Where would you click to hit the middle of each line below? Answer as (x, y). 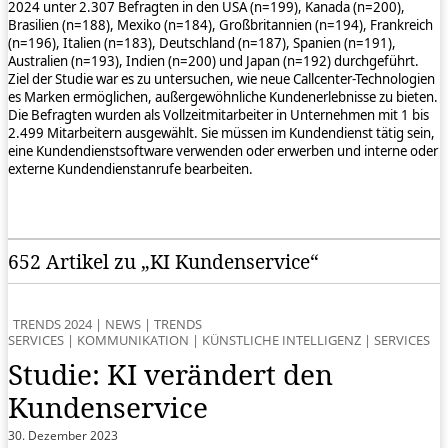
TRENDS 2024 (52, 324)
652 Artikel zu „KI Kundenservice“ (163, 262)
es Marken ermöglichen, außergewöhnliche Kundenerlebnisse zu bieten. (223, 96)
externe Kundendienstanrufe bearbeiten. (130, 168)
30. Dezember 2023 (63, 436)
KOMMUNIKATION (133, 340)
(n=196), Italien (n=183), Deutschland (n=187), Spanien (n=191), (202, 42)
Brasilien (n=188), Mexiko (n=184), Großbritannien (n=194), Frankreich (220, 24)
